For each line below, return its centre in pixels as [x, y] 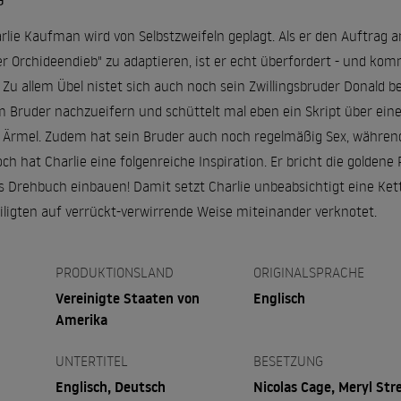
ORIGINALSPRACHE [309, 272]
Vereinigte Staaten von [127, 298]
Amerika [81, 320]
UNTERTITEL [91, 361]
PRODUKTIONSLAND [114, 272]
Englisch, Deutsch [110, 387]
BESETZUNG [289, 361]
